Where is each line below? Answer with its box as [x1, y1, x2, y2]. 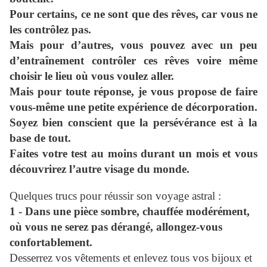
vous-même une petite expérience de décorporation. [10, 101, 257, 114]
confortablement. [10, 236, 92, 249]
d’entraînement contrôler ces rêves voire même [10, 54, 257, 67]
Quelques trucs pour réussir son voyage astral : [10, 190, 221, 203]
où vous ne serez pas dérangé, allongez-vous [10, 221, 222, 234]
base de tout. [10, 132, 71, 145]
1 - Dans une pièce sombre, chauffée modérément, [10, 205, 250, 218]
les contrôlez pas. [10, 23, 91, 36]
